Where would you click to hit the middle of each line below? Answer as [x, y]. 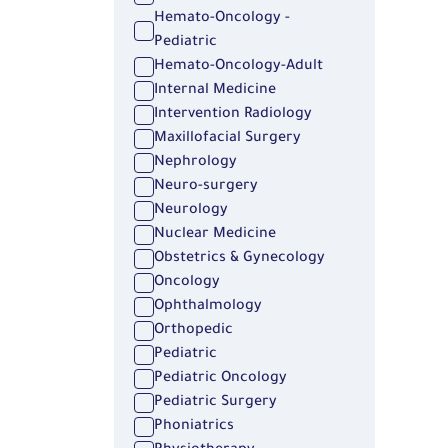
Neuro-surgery [206, 187]
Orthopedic [193, 331]
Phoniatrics [194, 427]
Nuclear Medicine [215, 235]
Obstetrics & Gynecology [239, 259]
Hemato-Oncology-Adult [238, 67]
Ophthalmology [208, 307]
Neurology [191, 211]
